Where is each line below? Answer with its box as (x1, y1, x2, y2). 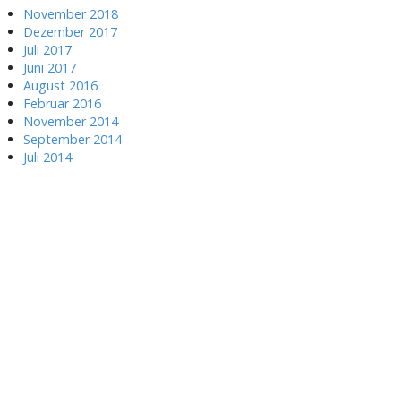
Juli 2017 (23, 41, 72, 58)
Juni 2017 (23, 59, 76, 76)
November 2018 (23, 5, 118, 22)
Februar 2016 (23, 95, 101, 112)
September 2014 (23, 131, 122, 148)
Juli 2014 (23, 149, 72, 166)
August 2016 (23, 77, 98, 94)
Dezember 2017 (23, 23, 117, 40)
